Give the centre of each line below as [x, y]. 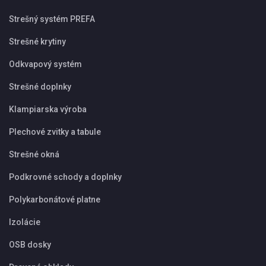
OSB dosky [30, 244]
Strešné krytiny [37, 41]
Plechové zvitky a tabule [55, 132]
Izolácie [25, 222]
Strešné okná [34, 154]
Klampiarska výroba [48, 109]
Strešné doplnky [40, 86]
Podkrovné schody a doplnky [65, 177]
